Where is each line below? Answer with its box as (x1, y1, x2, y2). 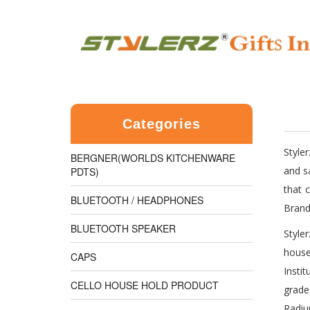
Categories (122, 116, 201, 131)
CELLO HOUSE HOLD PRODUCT (71, 278, 219, 292)
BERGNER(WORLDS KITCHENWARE (71, 151, 235, 165)
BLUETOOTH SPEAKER (71, 221, 176, 235)
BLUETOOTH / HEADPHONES (71, 193, 203, 207)
